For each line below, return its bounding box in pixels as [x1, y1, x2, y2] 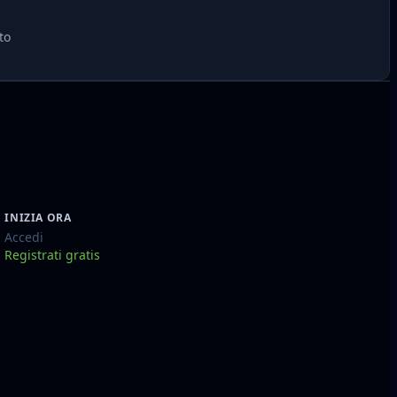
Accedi [4, 228, 44, 245]
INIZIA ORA [4, 209, 72, 225]
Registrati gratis [4, 245, 101, 263]
